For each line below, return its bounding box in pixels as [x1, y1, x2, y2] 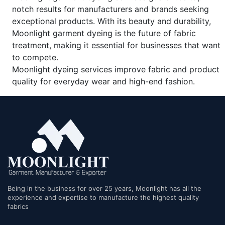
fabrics [8, 202, 29, 211]
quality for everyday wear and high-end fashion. [12, 76, 195, 87]
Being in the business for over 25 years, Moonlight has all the [8, 184, 201, 193]
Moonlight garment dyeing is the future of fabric [12, 28, 196, 39]
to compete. [12, 52, 58, 63]
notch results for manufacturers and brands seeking [12, 4, 209, 15]
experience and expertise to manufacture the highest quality [8, 193, 199, 202]
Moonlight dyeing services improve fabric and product [12, 64, 219, 75]
